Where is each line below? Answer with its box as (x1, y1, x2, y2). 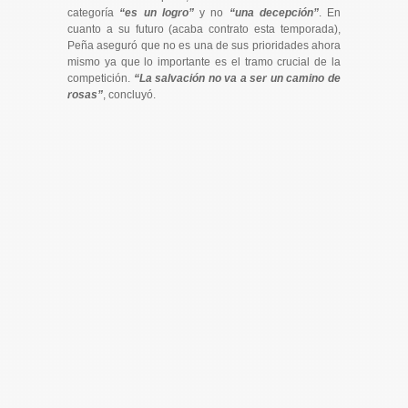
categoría (67, 5, 120, 19)
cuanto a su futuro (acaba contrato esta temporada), (67, 22, 341, 36)
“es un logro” (119, 5, 194, 19)
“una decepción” (229, 5, 319, 19)
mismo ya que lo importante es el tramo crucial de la (67, 55, 341, 68)
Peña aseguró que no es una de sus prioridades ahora (67, 38, 341, 52)
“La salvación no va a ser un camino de (133, 71, 342, 85)
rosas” (67, 87, 103, 101)
